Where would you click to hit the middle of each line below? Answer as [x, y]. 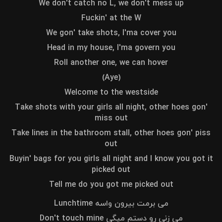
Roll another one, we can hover [111, 63]
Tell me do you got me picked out [111, 185]
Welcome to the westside [111, 93]
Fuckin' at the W [111, 18]
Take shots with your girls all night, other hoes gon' [111, 108]
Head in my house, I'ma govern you [111, 48]
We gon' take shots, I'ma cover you [111, 33]
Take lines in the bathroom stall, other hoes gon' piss [111, 133]
